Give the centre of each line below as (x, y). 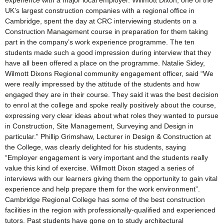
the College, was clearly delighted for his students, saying (95, 147)
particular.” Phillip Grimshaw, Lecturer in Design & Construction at (108, 137)
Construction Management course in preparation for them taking (106, 32)
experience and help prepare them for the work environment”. (102, 189)
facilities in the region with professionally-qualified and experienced (110, 210)
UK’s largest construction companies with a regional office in (100, 11)
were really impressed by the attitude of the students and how (102, 84)
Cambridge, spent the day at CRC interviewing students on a (101, 21)
